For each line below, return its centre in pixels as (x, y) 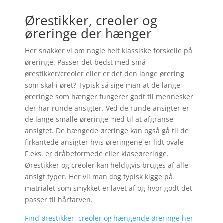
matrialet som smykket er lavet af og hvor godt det (108, 188)
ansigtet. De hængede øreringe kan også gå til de (107, 131)
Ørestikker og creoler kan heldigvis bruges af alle (106, 165)
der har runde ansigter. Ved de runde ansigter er (107, 108)
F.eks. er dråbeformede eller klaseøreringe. (97, 154)
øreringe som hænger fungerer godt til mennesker (109, 97)
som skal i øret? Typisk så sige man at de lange (102, 85)
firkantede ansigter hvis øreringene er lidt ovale (104, 142)
